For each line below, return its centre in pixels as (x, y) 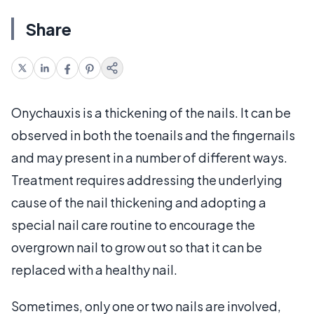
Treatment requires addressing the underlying (147, 180)
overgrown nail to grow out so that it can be (137, 247)
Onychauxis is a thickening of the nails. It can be (151, 112)
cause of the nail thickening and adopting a (139, 202)
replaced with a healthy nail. (94, 269)
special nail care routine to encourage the (133, 225)
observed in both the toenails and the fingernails (153, 135)
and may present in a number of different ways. (149, 157)
